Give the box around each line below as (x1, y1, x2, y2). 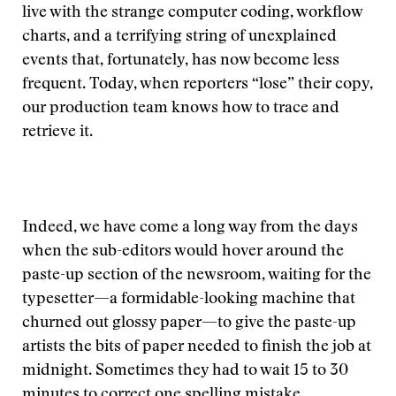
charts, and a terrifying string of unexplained (22, 29, 337, 45)
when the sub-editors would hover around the (22, 244, 344, 260)
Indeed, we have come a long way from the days (22, 220, 358, 236)
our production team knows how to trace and (22, 101, 339, 117)
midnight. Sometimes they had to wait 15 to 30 (22, 363, 348, 379)
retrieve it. (22, 125, 93, 141)
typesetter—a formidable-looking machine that (22, 292, 355, 308)
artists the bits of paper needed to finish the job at (22, 339, 371, 355)
